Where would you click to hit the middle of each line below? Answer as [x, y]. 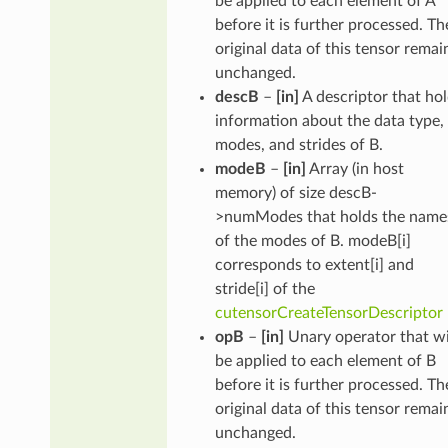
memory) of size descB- [295, 192]
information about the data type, [329, 120]
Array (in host [354, 168]
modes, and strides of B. [298, 144]
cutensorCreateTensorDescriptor [328, 312]
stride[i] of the [264, 288]
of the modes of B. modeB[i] [312, 240]
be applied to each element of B [325, 360]
